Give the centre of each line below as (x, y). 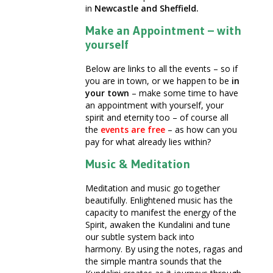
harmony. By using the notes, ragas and (164, 249)
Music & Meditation (138, 164)
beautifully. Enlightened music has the (159, 200)
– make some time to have (184, 93)
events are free (133, 130)
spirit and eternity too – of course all (157, 118)
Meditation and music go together (153, 188)
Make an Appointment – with (163, 31)
